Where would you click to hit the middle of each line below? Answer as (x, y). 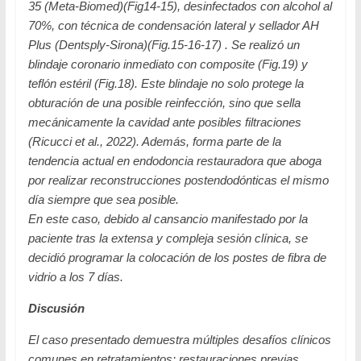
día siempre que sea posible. (103, 199)
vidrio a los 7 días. (75, 276)
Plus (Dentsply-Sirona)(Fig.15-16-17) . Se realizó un (164, 44)
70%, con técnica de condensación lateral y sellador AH (173, 25)
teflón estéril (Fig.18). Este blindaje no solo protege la (166, 83)
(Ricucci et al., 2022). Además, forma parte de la (154, 141)
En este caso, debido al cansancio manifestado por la (168, 218)
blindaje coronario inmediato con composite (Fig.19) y (168, 64)
